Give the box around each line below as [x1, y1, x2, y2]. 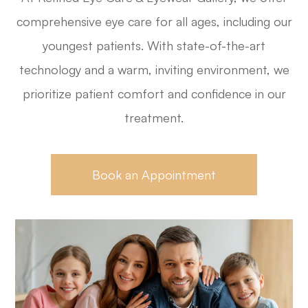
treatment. [124, 110, 184, 125]
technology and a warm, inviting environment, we [19, 62, 289, 77]
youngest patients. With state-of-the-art [43, 38, 265, 53]
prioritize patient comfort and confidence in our [22, 86, 286, 101]
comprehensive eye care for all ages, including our [16, 14, 292, 29]
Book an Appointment [92, 166, 216, 182]
